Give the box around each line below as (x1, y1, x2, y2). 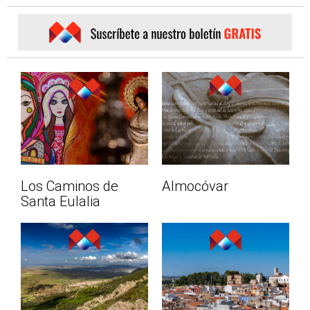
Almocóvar (162, 178, 228, 195)
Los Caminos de (21, 178, 118, 195)
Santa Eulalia (21, 193, 100, 210)
